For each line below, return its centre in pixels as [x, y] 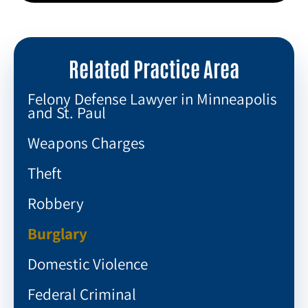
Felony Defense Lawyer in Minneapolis [152, 99]
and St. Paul [67, 112]
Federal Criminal [82, 294]
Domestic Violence [88, 264]
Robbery [56, 203]
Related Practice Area [154, 67]
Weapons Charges [86, 143]
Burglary [57, 233]
